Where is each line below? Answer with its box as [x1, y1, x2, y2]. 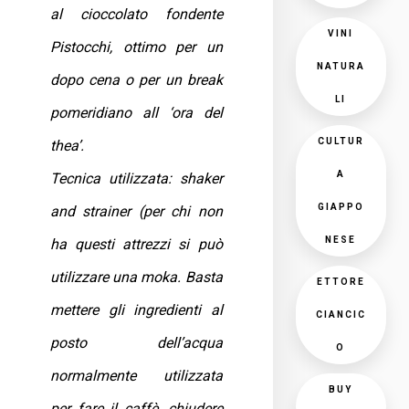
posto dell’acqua [50, 334, 223, 351]
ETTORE [316, 277, 365, 287]
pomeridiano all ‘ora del [50, 104, 223, 121]
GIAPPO [317, 202, 364, 212]
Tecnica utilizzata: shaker [50, 170, 223, 187]
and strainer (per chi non [50, 203, 223, 220]
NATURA [316, 61, 365, 71]
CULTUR [317, 136, 364, 146]
